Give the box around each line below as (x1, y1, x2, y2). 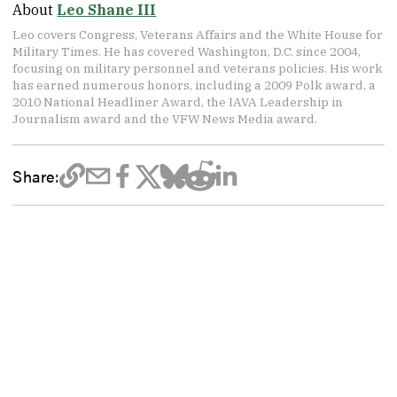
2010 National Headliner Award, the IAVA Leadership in (12, 94, 344, 111)
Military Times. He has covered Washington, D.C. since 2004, (12, 43, 362, 60)
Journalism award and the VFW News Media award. (12, 111, 318, 128)
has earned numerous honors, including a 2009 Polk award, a (12, 77, 377, 94)
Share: (12, 163, 59, 187)
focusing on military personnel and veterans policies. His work (12, 60, 384, 77)
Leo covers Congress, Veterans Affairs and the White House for (12, 27, 384, 43)
